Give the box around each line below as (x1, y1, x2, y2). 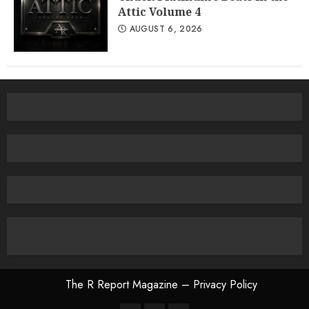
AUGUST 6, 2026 (129, 23, 203, 35)
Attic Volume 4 (118, 4, 201, 19)
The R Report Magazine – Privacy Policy (66, 277, 257, 292)
